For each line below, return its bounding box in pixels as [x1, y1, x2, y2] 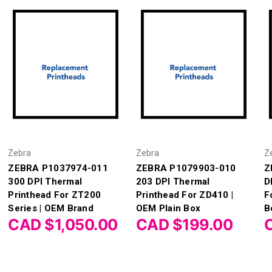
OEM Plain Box [135, 202, 201, 214]
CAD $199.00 [135, 215, 233, 234]
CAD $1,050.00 [8, 215, 118, 234]
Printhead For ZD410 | [135, 189, 234, 200]
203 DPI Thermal [135, 175, 210, 187]
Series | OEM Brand [8, 202, 93, 214]
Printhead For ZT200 [8, 189, 101, 200]
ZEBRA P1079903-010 [135, 162, 236, 174]
